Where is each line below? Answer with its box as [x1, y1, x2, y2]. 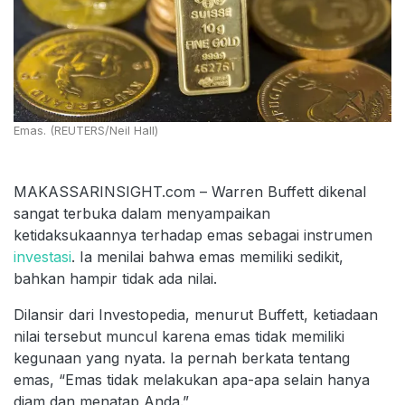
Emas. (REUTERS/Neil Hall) [14, 123, 158, 137]
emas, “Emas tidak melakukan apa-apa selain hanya [14, 370, 370, 389]
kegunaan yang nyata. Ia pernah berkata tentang [14, 348, 350, 367]
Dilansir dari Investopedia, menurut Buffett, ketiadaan [14, 305, 378, 324]
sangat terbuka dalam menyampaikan [14, 203, 270, 222]
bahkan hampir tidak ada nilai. [14, 268, 217, 287]
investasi [14, 247, 71, 266]
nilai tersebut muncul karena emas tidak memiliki [14, 326, 344, 345]
